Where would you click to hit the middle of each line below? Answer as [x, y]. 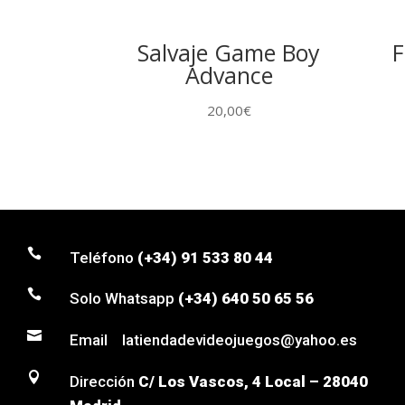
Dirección [104, 381]
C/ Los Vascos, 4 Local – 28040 [254, 381]
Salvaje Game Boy [229, 53]
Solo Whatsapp [124, 299]
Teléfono [104, 257]
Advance [229, 75]
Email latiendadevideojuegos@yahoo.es [214, 339]
